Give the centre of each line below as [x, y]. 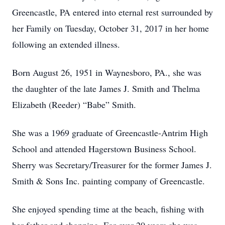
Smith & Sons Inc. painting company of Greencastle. [108, 181]
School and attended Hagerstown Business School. [106, 149]
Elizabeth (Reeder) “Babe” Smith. [74, 104]
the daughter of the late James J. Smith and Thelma [106, 88]
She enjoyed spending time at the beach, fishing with [108, 209]
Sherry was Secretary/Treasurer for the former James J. [112, 165]
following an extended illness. [66, 44]
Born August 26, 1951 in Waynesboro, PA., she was [107, 72]
